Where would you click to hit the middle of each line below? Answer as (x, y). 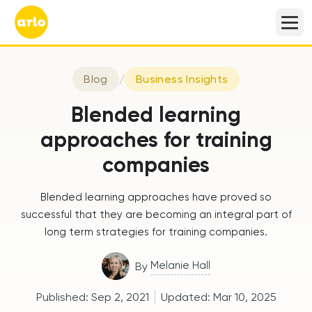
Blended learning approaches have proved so (156, 197)
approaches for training (156, 140)
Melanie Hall (180, 265)
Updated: (187, 297)
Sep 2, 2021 (120, 297)
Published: (63, 297)
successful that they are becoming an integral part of (156, 214)
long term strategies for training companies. (156, 232)
